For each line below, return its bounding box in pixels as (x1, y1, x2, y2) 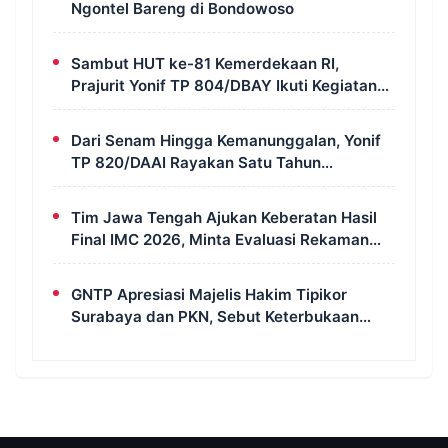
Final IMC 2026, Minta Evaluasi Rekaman (71, 230, 369, 250)
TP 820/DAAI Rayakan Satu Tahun (71, 153, 321, 173)
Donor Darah (71, 98, 163, 118)
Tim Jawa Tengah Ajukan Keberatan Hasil (71, 208, 377, 228)
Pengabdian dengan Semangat (71, 175, 300, 195)
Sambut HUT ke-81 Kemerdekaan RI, (71, 54, 339, 74)
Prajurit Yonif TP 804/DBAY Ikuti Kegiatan (71, 76, 377, 96)
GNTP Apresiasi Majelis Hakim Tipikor (71, 285, 347, 305)
